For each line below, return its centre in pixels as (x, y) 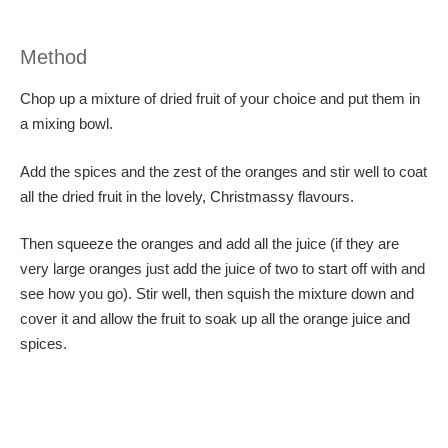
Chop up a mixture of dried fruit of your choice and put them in (220, 98)
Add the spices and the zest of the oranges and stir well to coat (223, 171)
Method (53, 57)
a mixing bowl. (66, 123)
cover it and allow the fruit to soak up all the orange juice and (215, 318)
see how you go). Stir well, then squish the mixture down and (217, 293)
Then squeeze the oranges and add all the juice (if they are (209, 243)
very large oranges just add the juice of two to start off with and (222, 268)
